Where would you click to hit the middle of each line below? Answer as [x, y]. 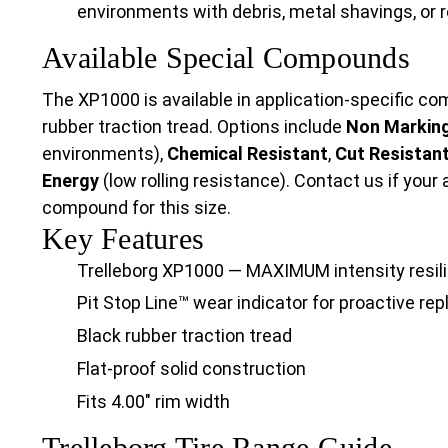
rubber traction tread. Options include [194, 126]
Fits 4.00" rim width [153, 402]
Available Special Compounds [226, 57]
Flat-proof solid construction [191, 369]
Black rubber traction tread [184, 336]
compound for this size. [136, 207]
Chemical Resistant [247, 153]
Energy [70, 180]
